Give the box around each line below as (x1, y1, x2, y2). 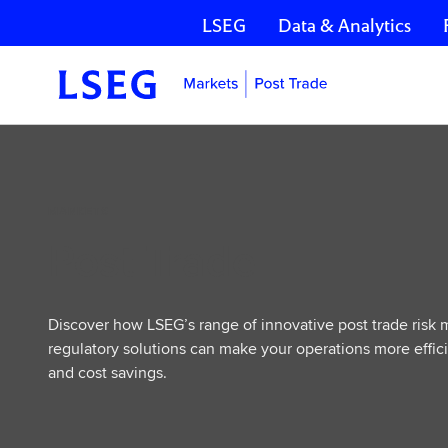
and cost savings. (48, 361, 167, 384)
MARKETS (48, 202, 109, 219)
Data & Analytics (277, 14, 411, 37)
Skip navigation (24, 30, 131, 53)
